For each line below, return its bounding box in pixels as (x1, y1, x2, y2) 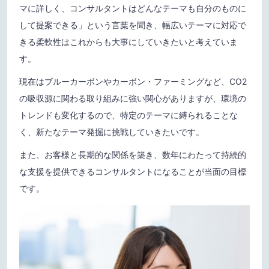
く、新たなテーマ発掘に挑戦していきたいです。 (19, 127, 204, 138)
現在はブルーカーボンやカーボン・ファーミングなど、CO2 (19, 76, 247, 87)
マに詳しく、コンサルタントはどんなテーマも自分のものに (19, 3, 246, 14)
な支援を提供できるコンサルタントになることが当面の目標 (19, 166, 246, 177)
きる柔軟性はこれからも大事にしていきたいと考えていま (19, 37, 238, 47)
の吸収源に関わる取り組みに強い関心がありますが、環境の (19, 93, 246, 104)
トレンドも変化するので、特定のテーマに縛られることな (19, 110, 238, 121)
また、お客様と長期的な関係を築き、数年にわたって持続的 (19, 150, 246, 160)
